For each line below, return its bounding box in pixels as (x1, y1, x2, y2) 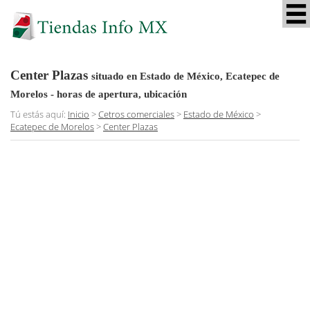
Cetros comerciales (98, 107, 174, 120)
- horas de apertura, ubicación (48, 88, 187, 100)
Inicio (68, 107, 89, 120)
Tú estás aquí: (10, 107, 68, 120)
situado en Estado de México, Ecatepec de (91, 70, 280, 82)
